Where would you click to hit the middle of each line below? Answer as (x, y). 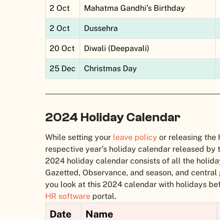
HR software (68, 196)
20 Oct (62, 49)
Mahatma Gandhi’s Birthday (135, 8)
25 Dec (63, 69)
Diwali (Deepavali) (117, 49)
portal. (103, 196)
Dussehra (101, 28)
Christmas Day (110, 69)
